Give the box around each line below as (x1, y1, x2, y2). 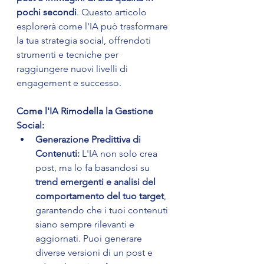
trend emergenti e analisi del (35, 176, 158, 188)
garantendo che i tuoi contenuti (35, 204, 170, 216)
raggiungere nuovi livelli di (16, 63, 130, 75)
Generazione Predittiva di (35, 134, 143, 146)
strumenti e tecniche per (16, 49, 121, 61)
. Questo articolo (77, 6, 149, 18)
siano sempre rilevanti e (35, 219, 137, 230)
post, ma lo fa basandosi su (35, 162, 152, 174)
